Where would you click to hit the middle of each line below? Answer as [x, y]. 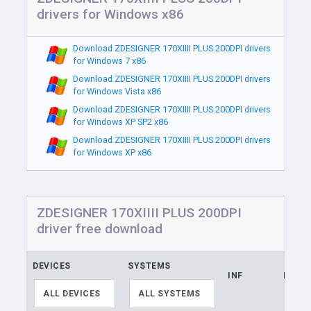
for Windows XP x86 [112, 152]
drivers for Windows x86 [111, 14]
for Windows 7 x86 [109, 61]
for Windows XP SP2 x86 [120, 122]
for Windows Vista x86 [117, 91]
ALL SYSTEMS [169, 294]
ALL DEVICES [72, 294]
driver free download [100, 229]
